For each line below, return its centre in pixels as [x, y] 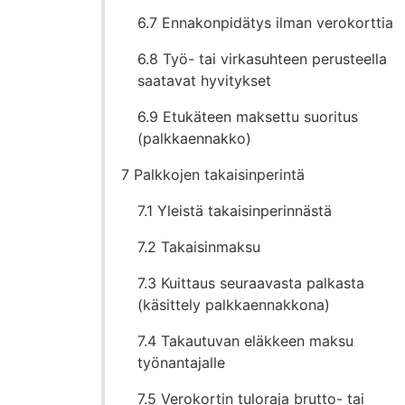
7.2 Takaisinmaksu [199, 247]
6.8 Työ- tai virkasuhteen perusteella [263, 59]
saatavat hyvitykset [205, 81]
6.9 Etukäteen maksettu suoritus [248, 117]
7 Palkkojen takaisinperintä [213, 175]
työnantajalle [182, 363]
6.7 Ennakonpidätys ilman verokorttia [266, 23]
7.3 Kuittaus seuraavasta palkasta [251, 283]
